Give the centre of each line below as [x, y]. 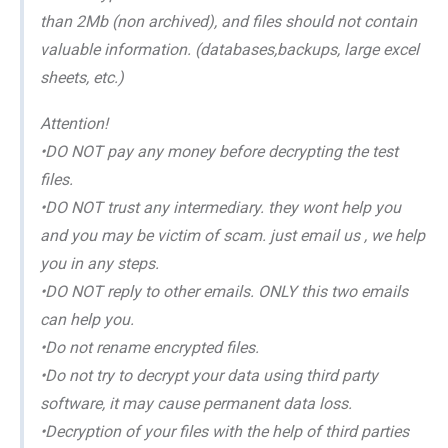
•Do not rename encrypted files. [149, 348]
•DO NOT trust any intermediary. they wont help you [220, 208]
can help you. [87, 320]
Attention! [74, 124]
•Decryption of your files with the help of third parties [224, 432]
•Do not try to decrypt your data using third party [209, 376]
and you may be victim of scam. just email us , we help [232, 236]
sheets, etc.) [82, 78]
